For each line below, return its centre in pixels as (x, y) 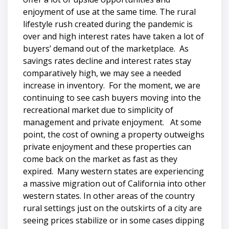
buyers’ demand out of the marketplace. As (106, 48)
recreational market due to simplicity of (98, 110)
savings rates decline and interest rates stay (107, 61)
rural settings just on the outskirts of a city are (112, 208)
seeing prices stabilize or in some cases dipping (114, 220)
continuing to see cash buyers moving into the (112, 97)
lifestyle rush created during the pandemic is (108, 24)
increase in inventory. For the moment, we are (112, 85)
